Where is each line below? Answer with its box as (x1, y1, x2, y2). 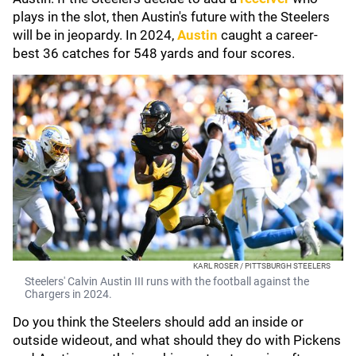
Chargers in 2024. (25, 288, 112, 300)
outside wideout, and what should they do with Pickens (13, 332, 341, 348)
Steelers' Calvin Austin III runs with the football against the (25, 275, 309, 288)
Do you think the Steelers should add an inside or (13, 314, 304, 330)
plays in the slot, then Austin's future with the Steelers (13, 9, 330, 25)
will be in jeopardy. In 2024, (13, 27, 177, 43)
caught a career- (218, 27, 318, 43)
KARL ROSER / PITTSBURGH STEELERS (193, 261, 331, 270)
